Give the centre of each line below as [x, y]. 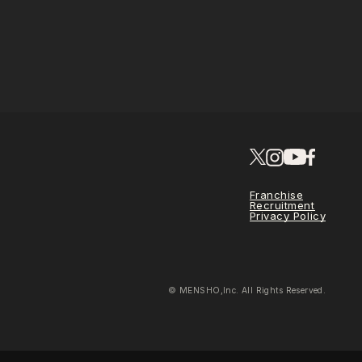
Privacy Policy [288, 216]
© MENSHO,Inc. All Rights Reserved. [247, 290]
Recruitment [282, 206]
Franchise [276, 195]
